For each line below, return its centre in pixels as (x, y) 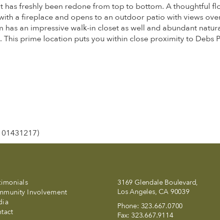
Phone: (129, 206)
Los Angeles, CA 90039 (153, 192)
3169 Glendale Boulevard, (158, 182)
